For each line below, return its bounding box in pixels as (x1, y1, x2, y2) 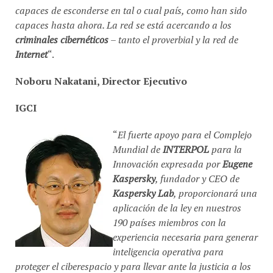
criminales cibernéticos (15, 27, 108, 41)
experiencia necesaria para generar (113, 225, 258, 239)
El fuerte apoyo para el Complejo (118, 122, 252, 136)
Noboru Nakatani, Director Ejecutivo (15, 69, 187, 83)
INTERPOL (163, 137, 209, 151)
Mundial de (113, 137, 163, 151)
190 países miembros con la (113, 210, 226, 224)
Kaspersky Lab (113, 181, 174, 195)
